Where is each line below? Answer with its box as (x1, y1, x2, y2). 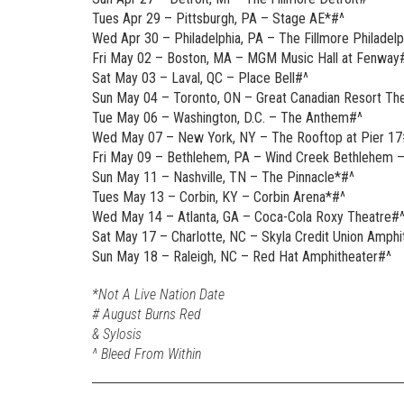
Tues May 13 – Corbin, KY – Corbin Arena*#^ (92, 188, 345, 207)
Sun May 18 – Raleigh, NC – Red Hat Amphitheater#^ (92, 248, 391, 266)
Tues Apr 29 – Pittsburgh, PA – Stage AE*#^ (92, 10, 344, 28)
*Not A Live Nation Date (92, 286, 225, 304)
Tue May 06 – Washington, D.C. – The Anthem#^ (92, 109, 363, 127)
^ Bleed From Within (92, 345, 201, 363)
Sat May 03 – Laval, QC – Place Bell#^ (92, 69, 308, 87)
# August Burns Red (92, 306, 201, 324)
